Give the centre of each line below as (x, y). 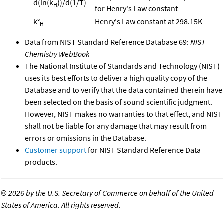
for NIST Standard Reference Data (144, 150)
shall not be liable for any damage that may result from (116, 126)
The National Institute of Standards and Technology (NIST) (122, 66)
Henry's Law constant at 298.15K (149, 22)
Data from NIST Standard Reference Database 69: (108, 42)
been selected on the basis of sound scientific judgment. (119, 102)
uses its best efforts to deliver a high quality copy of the (116, 78)
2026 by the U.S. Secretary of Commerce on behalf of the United (111, 193)
